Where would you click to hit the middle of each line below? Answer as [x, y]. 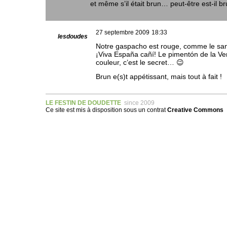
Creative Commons [195, 110]
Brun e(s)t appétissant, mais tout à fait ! [159, 77]
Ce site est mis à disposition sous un [96, 110]
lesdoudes [73, 37]
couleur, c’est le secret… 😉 [140, 63]
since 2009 [139, 103]
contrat [157, 110]
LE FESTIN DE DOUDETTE [84, 103]
